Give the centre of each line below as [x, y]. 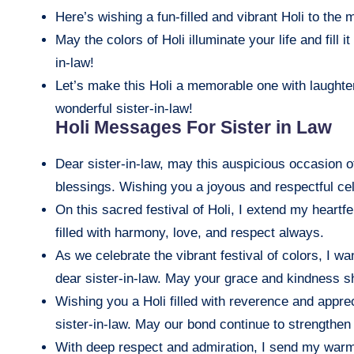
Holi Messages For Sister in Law [194, 127]
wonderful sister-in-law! [124, 108]
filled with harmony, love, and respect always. [190, 232]
